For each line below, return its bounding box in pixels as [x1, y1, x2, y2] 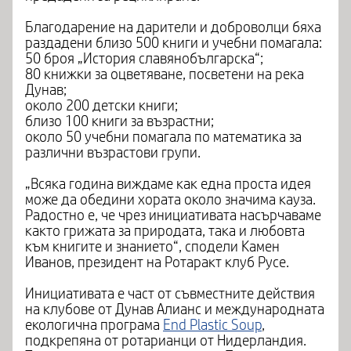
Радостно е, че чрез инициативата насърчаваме [25, 208, 321, 223]
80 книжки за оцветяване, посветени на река [25, 67, 304, 82]
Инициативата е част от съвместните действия [25, 286, 315, 302]
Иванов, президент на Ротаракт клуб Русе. [25, 255, 289, 270]
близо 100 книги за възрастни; [25, 114, 214, 129]
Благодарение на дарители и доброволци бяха [25, 20, 321, 35]
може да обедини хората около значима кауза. [25, 192, 316, 208]
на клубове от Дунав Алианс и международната [25, 302, 324, 317]
